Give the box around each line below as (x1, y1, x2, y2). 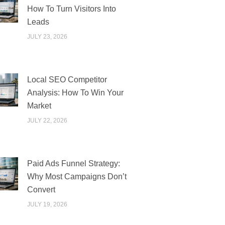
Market (27, 101, 51, 110)
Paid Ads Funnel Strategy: (27, 159, 120, 168)
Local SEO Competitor (27, 75, 107, 84)
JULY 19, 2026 (27, 200, 67, 208)
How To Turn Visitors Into (27, 5, 116, 14)
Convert (27, 185, 55, 194)
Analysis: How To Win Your (27, 88, 124, 97)
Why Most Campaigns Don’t (27, 172, 127, 181)
